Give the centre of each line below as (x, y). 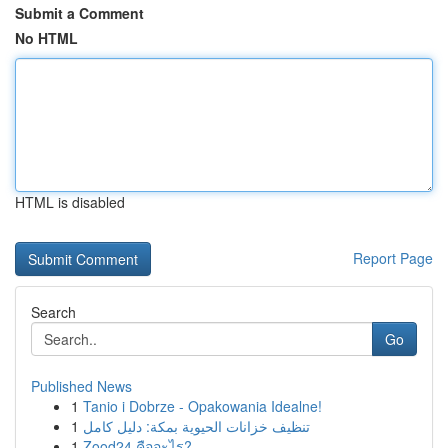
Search (53, 312)
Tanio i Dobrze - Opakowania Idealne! (202, 406)
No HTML (46, 38)
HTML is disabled (70, 202)
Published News (81, 386)
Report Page (393, 258)
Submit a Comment (79, 13)
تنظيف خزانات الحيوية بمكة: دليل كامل (196, 426)
